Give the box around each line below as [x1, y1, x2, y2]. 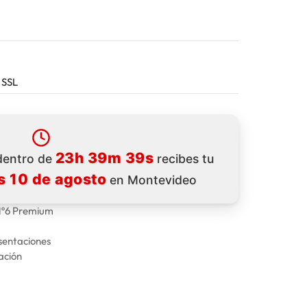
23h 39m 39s [55, 149, 154, 167]
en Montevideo [106, 172, 197, 187]
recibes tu [153, 151, 214, 166]
